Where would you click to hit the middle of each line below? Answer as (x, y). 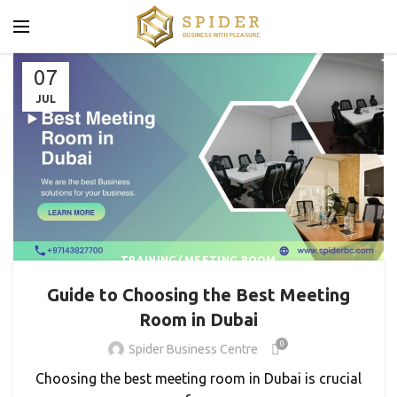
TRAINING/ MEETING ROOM (198, 260)
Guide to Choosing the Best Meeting (198, 294)
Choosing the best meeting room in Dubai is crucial (198, 378)
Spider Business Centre (193, 349)
